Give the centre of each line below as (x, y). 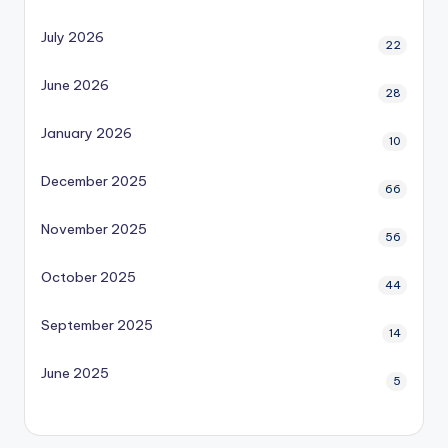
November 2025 (94, 228)
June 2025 (75, 372)
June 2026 (75, 84)
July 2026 (72, 36)
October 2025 (88, 276)
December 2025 (94, 180)
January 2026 (86, 132)
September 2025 (97, 324)
